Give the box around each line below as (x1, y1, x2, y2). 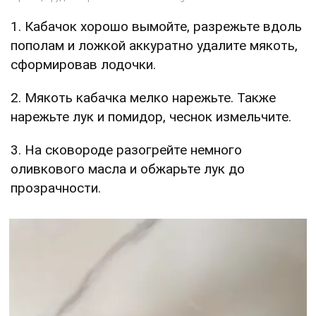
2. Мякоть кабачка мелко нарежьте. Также (11, 90, 276, 107)
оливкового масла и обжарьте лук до (11, 161, 245, 178)
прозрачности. (11, 180, 101, 197)
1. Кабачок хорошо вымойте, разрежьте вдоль (11, 18, 302, 35)
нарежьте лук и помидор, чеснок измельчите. (11, 109, 291, 126)
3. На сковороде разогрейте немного (11, 142, 242, 159)
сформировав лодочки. (11, 56, 156, 73)
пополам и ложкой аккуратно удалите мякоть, (11, 37, 298, 54)
